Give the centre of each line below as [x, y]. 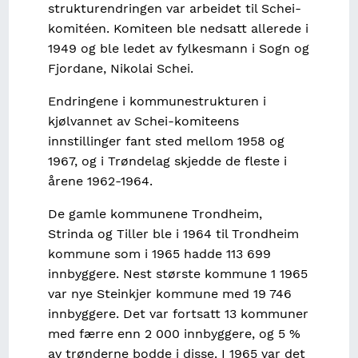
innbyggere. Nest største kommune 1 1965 [177, 274]
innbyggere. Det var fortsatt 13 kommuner [178, 314]
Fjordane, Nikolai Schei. [120, 69]
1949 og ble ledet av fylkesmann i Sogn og [178, 49]
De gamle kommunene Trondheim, [155, 214]
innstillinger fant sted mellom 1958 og [166, 141]
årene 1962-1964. [100, 181]
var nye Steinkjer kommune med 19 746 [169, 294]
